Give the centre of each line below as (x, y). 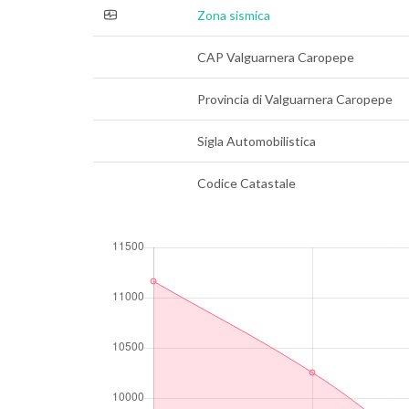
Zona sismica (234, 15)
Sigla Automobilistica (257, 141)
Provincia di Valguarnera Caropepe (295, 99)
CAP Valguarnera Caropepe (276, 57)
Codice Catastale (246, 183)
